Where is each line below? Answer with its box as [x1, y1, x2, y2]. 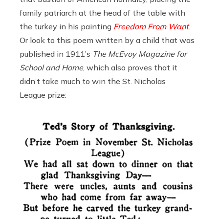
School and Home [20, 62, 83, 72]
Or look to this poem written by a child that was [20, 35, 195, 45]
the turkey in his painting [20, 21, 113, 31]
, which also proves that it [83, 62, 177, 72]
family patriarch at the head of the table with [20, 7, 185, 18]
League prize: [20, 89, 66, 100]
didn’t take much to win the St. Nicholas [20, 76, 166, 86]
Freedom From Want [113, 21, 189, 31]
